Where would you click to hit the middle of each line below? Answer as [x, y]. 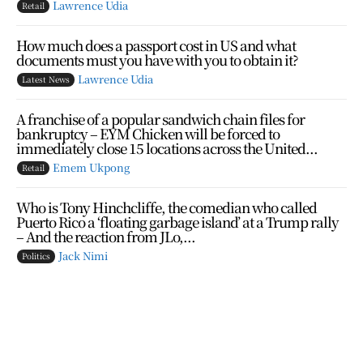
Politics [36, 255]
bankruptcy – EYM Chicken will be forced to [148, 133]
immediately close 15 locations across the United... [167, 147]
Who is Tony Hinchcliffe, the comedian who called [167, 207]
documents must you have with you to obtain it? [157, 59]
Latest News [46, 79]
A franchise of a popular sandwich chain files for [160, 118]
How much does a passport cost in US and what [156, 45]
